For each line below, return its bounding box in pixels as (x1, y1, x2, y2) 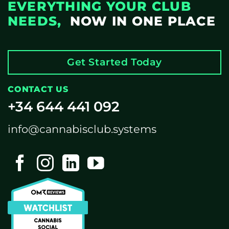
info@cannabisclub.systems (8, 122, 156, 135)
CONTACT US (8, 84, 68, 95)
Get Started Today (67, 55, 162, 68)
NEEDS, (8, 13, 66, 29)
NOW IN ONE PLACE (65, 13, 216, 29)
